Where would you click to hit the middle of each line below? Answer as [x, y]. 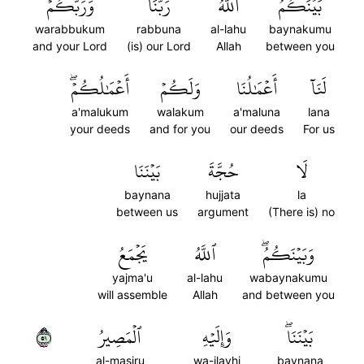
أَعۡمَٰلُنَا [257, 89]
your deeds [100, 129]
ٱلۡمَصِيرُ [120, 337]
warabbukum [70, 29]
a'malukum [100, 112]
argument [223, 212]
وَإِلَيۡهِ [217, 337]
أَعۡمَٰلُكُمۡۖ [100, 89]
